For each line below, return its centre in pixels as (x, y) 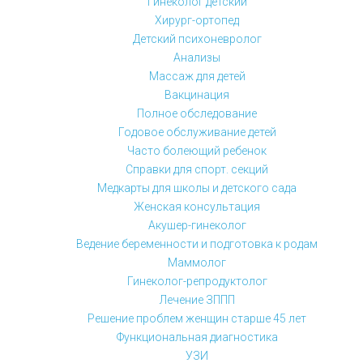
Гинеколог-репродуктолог (197, 281)
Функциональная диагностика (197, 337)
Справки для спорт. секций (197, 169)
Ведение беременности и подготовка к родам (197, 244)
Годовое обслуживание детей (197, 132)
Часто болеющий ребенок (197, 151)
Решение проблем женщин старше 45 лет (197, 318)
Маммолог (197, 263)
